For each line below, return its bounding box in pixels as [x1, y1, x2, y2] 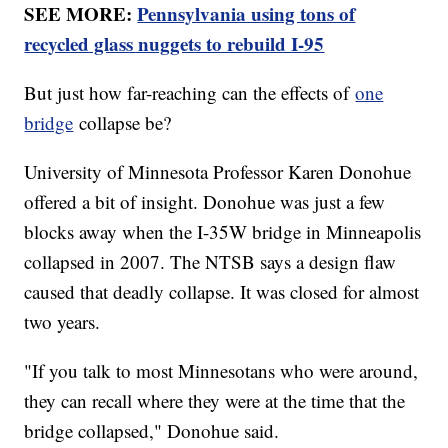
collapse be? [73, 109, 172, 135]
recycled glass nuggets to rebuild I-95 [24, 29, 325, 57]
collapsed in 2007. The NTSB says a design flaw [24, 248, 397, 274]
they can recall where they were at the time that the [24, 387, 406, 413]
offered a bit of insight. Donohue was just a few [24, 188, 386, 214]
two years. [24, 308, 101, 334]
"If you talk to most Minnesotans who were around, [24, 357, 419, 383]
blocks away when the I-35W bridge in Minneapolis [24, 218, 422, 244]
